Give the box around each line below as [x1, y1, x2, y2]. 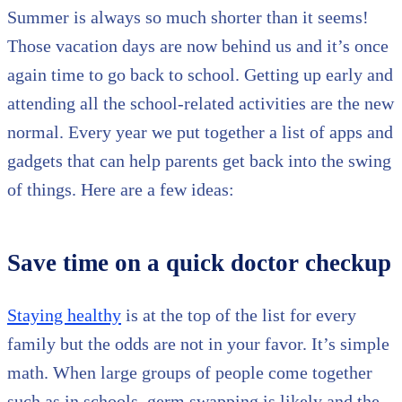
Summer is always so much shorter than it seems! [7, 7, 369, 28]
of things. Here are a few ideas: [7, 179, 234, 200]
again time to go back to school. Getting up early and [7, 65, 393, 85]
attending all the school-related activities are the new [7, 93, 394, 114]
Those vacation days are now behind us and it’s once [7, 36, 389, 57]
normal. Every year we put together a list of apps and [7, 122, 393, 143]
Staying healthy [7, 305, 121, 326]
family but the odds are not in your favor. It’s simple [7, 334, 389, 354]
